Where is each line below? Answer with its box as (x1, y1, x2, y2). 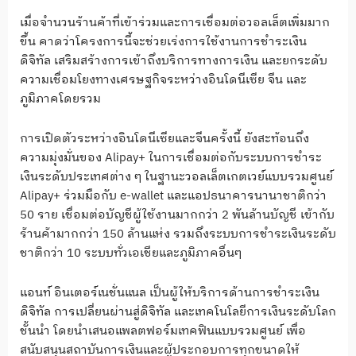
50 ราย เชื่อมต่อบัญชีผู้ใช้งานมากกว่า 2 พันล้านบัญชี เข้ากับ (20, 205, 335, 226)
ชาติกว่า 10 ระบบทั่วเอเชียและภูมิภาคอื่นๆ (20, 243, 242, 264)
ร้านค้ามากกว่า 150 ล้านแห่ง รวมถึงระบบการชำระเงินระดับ (20, 224, 336, 245)
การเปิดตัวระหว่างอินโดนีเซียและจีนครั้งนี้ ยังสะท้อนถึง (20, 129, 309, 149)
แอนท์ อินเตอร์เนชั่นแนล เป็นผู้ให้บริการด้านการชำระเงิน (20, 283, 319, 304)
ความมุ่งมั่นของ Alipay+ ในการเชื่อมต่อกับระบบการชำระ (20, 148, 322, 168)
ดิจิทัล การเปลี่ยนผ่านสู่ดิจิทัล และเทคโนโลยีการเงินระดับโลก (20, 302, 336, 323)
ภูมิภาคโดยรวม (20, 88, 101, 109)
